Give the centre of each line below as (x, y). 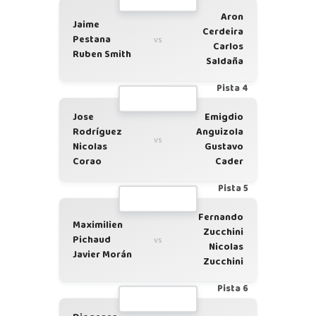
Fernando (221, 217)
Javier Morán (102, 254)
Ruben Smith (102, 54)
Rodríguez (97, 132)
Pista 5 (233, 189)
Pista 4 (232, 89)
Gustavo (224, 147)
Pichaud (92, 239)
